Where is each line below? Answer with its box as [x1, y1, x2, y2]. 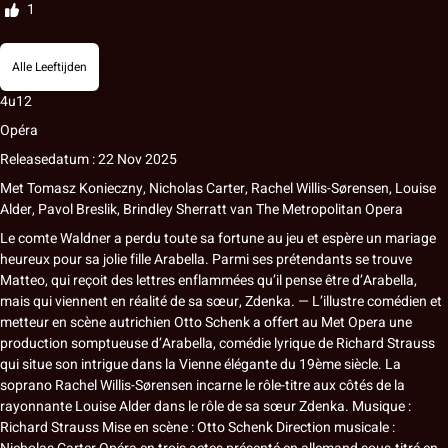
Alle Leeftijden [12, 58, 87, 77]
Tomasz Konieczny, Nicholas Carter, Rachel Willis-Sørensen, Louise [24, 178, 436, 200]
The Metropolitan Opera [253, 199, 403, 221]
